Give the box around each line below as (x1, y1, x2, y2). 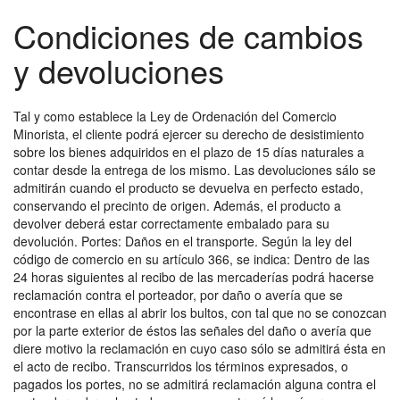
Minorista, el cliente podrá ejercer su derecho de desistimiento (13, 125, 364, 143)
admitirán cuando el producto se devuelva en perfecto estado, (13, 179, 363, 196)
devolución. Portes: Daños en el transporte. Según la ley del (13, 232, 352, 250)
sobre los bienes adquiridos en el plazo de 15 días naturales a (13, 143, 364, 161)
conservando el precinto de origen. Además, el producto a (13, 196, 341, 214)
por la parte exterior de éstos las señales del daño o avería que (13, 321, 371, 339)
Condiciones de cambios (13, 12, 363, 58)
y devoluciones (13, 47, 224, 93)
